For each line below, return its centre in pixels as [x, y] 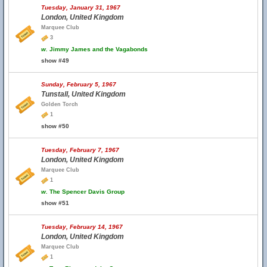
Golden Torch [60, 104]
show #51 [55, 203]
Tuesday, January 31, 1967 [81, 7]
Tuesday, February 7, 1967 [80, 150]
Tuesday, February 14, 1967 [82, 227]
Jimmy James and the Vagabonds [98, 49]
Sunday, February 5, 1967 [79, 84]
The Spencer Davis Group [86, 192]
